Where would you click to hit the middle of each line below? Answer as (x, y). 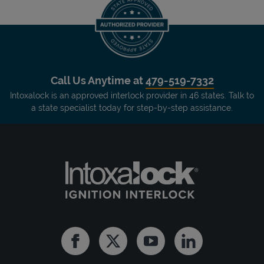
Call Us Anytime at (98, 80)
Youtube (169, 246)
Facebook (96, 246)
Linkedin (205, 246)
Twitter (127, 246)
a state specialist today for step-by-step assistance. (132, 108)
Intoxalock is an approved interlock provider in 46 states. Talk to (132, 95)
